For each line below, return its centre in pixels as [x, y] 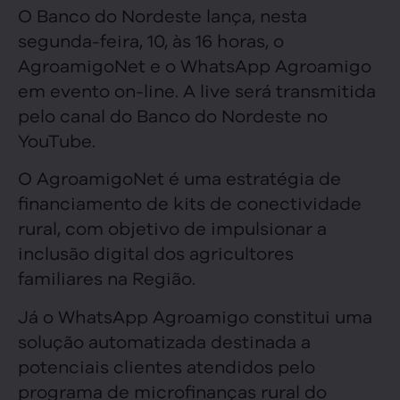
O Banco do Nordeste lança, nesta [162, 14]
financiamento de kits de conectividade [190, 203]
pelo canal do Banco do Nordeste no [173, 114]
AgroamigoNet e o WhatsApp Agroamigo [195, 64]
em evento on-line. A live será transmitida [197, 89]
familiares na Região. [107, 278]
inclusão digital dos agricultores [156, 253]
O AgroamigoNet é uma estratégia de [179, 178]
